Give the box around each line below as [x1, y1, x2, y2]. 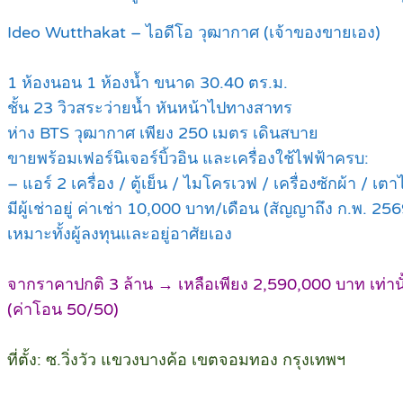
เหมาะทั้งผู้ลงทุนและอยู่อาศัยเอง [7, 224, 232, 245]
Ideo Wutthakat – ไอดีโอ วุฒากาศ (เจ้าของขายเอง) [7, 22, 381, 43]
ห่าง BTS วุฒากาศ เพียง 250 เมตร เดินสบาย [7, 123, 318, 144]
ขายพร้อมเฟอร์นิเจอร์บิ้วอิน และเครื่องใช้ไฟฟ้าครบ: [7, 148, 369, 169]
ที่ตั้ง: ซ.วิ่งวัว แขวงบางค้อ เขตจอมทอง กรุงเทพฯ [7, 350, 345, 371]
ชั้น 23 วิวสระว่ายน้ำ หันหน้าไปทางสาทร [7, 98, 292, 119]
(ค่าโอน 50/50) [7, 300, 119, 320]
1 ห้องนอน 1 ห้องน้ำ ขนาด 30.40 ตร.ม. [7, 73, 288, 94]
